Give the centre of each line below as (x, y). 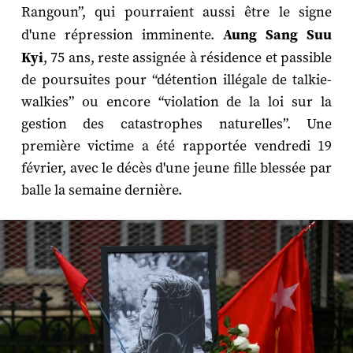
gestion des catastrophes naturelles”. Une (176, 124)
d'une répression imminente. (122, 35)
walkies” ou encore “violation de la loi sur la (176, 102)
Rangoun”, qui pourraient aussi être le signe (176, 13)
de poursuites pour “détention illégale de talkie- (176, 80)
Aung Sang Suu (278, 35)
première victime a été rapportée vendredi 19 (176, 147)
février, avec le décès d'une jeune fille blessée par (176, 169)
